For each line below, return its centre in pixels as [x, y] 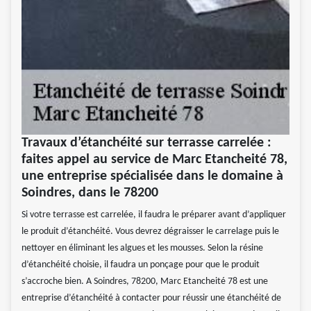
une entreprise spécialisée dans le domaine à [152, 177]
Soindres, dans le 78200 [90, 193]
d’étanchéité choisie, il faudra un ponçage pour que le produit [141, 265]
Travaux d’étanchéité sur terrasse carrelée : [146, 143]
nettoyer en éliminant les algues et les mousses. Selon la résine [142, 249]
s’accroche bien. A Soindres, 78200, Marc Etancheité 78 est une [145, 282]
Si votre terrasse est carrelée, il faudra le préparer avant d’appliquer [154, 215]
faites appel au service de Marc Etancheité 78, [154, 160]
